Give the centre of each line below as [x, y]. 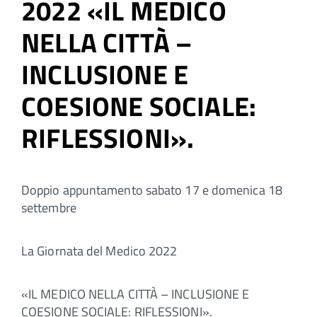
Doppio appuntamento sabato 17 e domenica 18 [152, 190]
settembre [49, 207]
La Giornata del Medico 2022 [99, 250]
